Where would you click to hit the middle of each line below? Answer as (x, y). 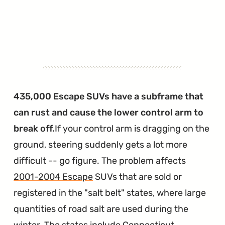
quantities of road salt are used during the (101, 209)
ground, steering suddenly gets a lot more (101, 144)
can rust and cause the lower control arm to (109, 112)
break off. (34, 128)
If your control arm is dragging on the (132, 128)
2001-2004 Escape (53, 177)
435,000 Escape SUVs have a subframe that (109, 96)
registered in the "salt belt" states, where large (110, 193)
